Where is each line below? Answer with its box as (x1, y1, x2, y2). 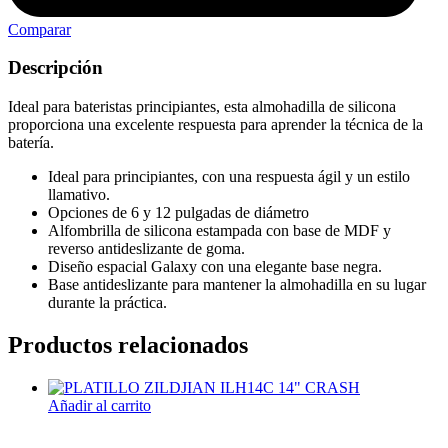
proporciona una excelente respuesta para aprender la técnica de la (8, 116, 423, 134)
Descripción (8, 57, 103, 79)
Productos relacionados (8, 332, 248, 359)
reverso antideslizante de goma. (48, 240, 245, 258)
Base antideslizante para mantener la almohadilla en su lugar (48, 276, 426, 294)
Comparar (8, 20, 71, 38)
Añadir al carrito (48, 396, 151, 414)
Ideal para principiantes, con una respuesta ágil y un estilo (48, 168, 410, 186)
